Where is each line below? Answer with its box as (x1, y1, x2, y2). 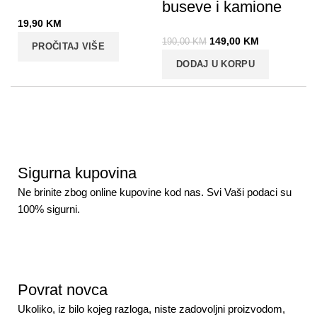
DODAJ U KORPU (176, 59, 255, 69)
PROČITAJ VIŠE (32, 41, 105, 52)
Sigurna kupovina (18, 164, 137, 182)
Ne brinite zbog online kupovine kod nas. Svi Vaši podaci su (18, 186, 292, 198)
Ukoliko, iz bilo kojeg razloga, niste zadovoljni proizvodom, (18, 303, 285, 315)
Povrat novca (18, 281, 108, 299)
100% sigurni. (18, 203, 80, 215)
